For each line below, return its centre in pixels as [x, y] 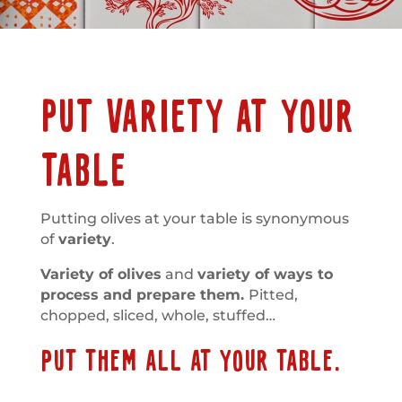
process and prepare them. [144, 295]
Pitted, [273, 295]
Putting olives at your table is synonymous [194, 218]
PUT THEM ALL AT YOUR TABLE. [190, 362]
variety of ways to [265, 274]
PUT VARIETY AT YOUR [197, 118]
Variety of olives [100, 274]
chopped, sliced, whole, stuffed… [157, 315]
